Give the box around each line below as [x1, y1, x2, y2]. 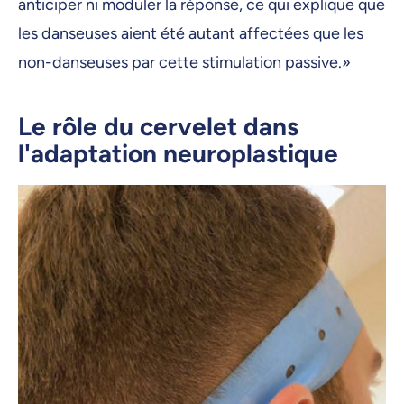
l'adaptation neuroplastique [18, 137, 338, 169]
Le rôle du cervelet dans [18, 110, 298, 142]
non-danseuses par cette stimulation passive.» [18, 51, 351, 72]
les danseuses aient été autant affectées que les [18, 23, 363, 43]
